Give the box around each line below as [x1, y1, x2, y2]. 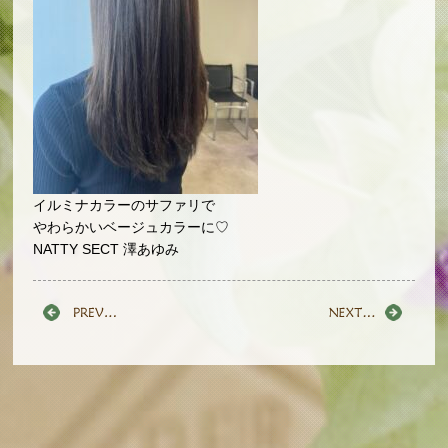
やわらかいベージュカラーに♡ [33, 219, 230, 236]
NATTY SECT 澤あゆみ [33, 241, 180, 258]
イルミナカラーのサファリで [33, 197, 216, 214]
